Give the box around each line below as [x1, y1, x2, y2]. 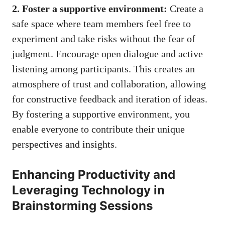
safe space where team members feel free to [12, 18, 191, 30]
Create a [167, 3, 203, 15]
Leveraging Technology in [12, 183, 165, 198]
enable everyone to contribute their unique [12, 124, 185, 135]
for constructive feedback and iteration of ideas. [12, 93, 207, 105]
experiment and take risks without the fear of [12, 33, 195, 45]
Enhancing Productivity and [12, 167, 175, 182]
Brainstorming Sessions [12, 198, 153, 213]
